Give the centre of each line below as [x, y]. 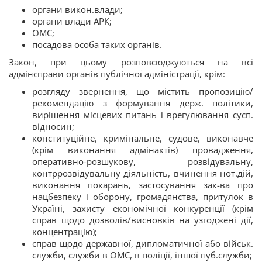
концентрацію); [65, 232]
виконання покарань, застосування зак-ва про [143, 185]
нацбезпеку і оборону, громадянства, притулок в [143, 196]
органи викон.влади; [77, 9]
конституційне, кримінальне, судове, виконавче [143, 138]
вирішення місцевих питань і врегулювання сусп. [143, 115]
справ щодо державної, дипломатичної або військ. [143, 243]
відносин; [53, 126]
